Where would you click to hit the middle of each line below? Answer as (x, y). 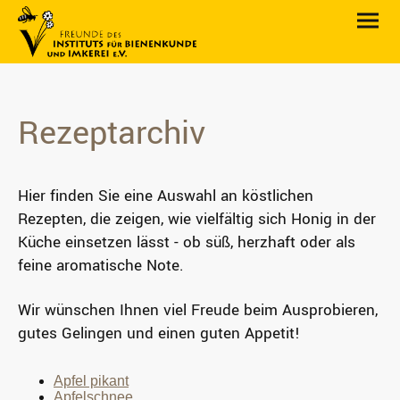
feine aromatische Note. (103, 266)
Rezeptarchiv (112, 133)
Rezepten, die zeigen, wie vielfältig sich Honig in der (197, 220)
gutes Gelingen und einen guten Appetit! (159, 334)
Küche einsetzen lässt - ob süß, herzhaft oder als (187, 243)
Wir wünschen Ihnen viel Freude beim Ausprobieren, (198, 311)
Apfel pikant (91, 381)
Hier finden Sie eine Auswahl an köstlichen (166, 196)
